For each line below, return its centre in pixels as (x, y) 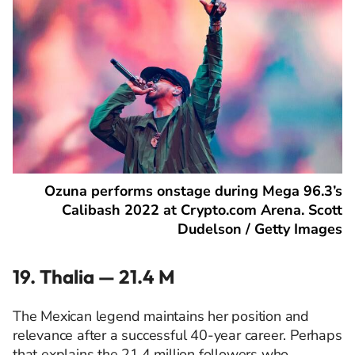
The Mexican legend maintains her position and (161, 316)
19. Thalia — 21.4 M (94, 276)
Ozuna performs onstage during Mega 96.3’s (193, 191)
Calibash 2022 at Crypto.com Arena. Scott (202, 210)
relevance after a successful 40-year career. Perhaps (177, 335)
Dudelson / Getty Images (260, 229)
